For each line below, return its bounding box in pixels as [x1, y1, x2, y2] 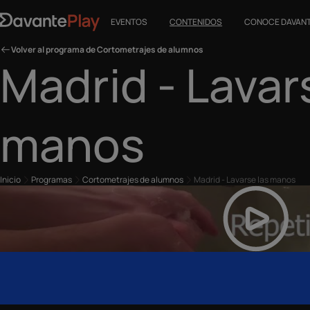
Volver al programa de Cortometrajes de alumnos [11, 44, 203, 55]
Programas [31, 174, 72, 185]
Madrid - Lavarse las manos [194, 174, 295, 185]
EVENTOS [111, 16, 148, 28]
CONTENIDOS [170, 16, 223, 28]
